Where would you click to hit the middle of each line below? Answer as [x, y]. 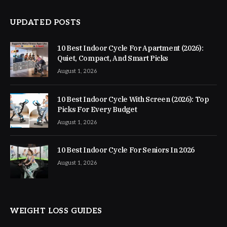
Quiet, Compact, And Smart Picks [113, 59]
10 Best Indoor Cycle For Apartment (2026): [130, 48]
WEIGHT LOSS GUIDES [56, 211]
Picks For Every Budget [97, 109]
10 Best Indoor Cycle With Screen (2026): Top [133, 99]
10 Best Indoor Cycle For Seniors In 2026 [126, 150]
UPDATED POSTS [46, 23]
